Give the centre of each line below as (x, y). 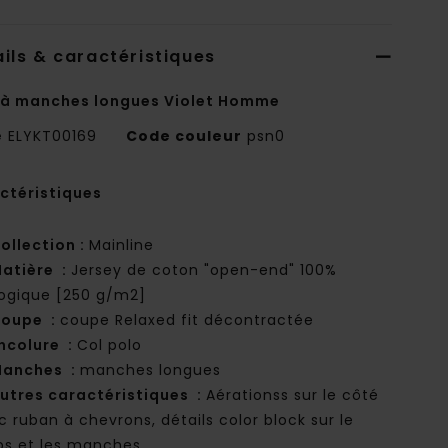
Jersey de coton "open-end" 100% (204, 270)
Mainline (122, 245)
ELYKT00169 (53, 136)
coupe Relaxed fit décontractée (187, 320)
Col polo (110, 345)
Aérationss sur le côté (293, 395)
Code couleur (184, 136)
